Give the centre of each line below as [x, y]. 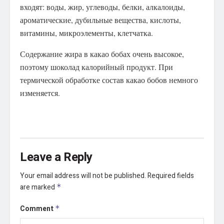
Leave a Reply [56, 157]
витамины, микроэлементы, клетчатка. [86, 32]
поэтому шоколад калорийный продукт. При [96, 66]
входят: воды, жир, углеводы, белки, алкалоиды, [102, 6]
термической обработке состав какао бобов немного [109, 79]
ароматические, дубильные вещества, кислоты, [100, 19]
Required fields [171, 175]
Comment [37, 208]
